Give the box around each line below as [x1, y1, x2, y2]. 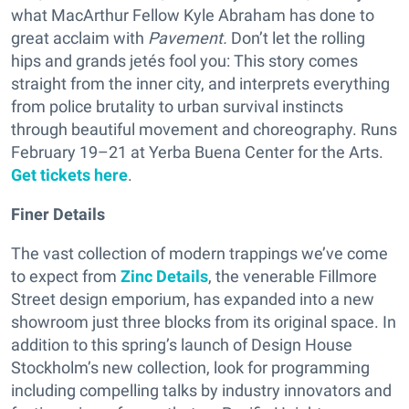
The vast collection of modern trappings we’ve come [11, 244, 388, 263]
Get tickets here [11, 165, 128, 184]
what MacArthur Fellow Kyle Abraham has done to [11, 5, 374, 25]
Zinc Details [121, 267, 208, 286]
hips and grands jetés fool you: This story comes [11, 51, 358, 70]
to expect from [11, 267, 121, 286]
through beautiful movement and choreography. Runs [11, 120, 397, 139]
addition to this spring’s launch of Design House [11, 335, 352, 354]
